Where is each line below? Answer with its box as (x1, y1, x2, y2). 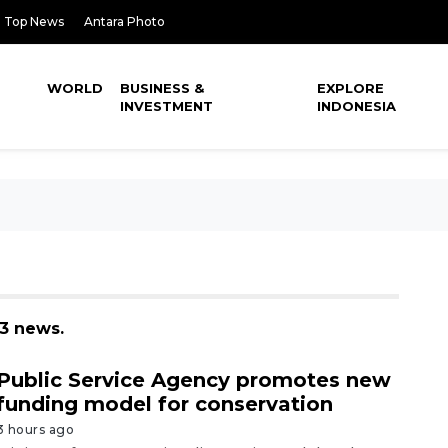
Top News (4, 14, 64, 29)
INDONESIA (317, 98, 397, 114)
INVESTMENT (120, 98, 214, 114)
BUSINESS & (120, 80, 205, 96)
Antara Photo (84, 14, 165, 29)
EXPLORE (317, 80, 385, 96)
